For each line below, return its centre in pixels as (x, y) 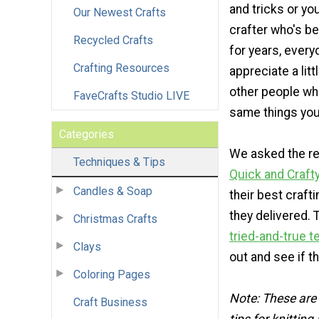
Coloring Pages (112, 274)
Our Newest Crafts (120, 12)
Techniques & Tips (119, 162)
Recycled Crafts (113, 40)
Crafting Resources (121, 68)
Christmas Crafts (115, 219)
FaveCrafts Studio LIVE (131, 95)
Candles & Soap (113, 191)
